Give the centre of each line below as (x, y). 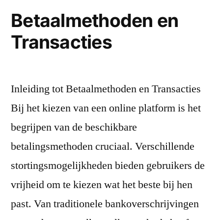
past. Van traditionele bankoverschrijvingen (105, 204)
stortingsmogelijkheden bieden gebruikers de (108, 165)
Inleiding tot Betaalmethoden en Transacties (106, 89)
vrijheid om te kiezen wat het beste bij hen (102, 184)
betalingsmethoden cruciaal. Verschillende (103, 146)
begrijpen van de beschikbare (74, 127)
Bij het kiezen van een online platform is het (106, 108)
